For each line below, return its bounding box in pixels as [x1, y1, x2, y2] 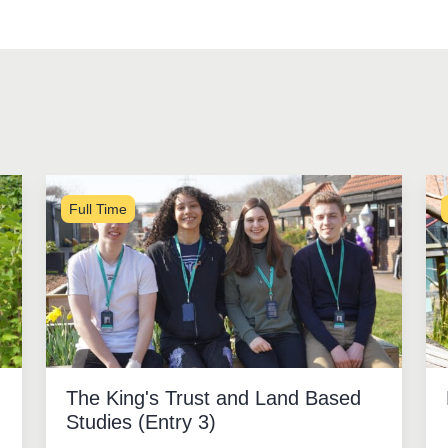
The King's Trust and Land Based [65, 386, 361, 409]
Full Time [68, 201, 127, 217]
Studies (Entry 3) [65, 410, 216, 433]
